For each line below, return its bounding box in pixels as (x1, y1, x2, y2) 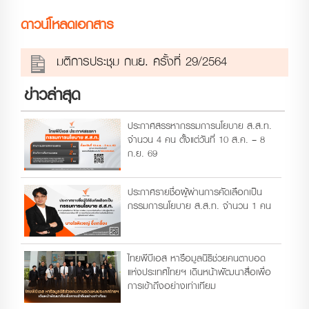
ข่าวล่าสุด (24, 80, 80, 109)
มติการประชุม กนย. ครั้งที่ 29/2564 (52, 50, 227, 72)
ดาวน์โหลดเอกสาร (21, 12, 113, 36)
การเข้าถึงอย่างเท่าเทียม (128, 277, 216, 295)
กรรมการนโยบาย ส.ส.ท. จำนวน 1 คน (128, 197, 271, 215)
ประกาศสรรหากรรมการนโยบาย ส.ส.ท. (128, 117, 272, 134)
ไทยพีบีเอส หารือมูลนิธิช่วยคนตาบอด (128, 249, 266, 267)
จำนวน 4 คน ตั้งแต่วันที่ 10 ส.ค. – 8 (128, 130, 265, 148)
